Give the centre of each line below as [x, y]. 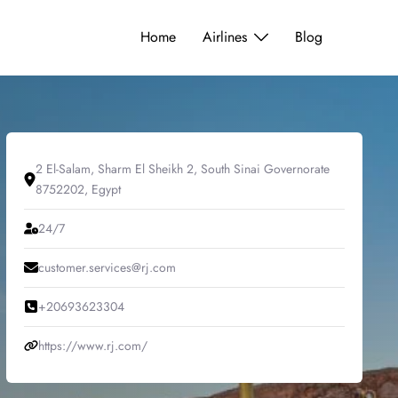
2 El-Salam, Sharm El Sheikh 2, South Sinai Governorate [182, 168]
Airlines [225, 37]
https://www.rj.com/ [92, 345]
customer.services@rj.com [107, 267]
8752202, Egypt [78, 189]
